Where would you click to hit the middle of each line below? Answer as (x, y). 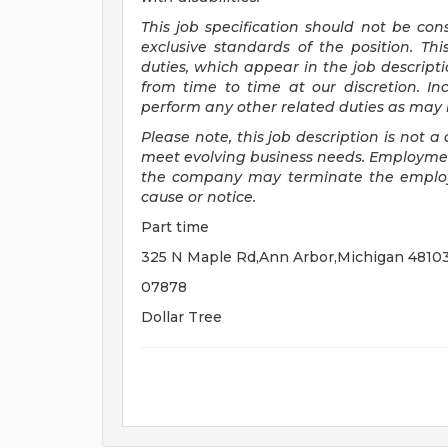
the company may (211, 177)
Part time (175, 227)
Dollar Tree (181, 317)
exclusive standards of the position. (277, 47)
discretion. (381, 87)
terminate (325, 177)
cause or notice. (198, 197)
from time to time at (223, 87)
